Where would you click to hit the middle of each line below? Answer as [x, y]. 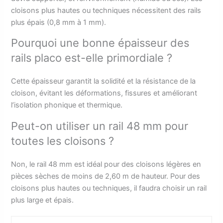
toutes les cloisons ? [63, 141]
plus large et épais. [43, 200]
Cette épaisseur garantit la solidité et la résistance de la [104, 81]
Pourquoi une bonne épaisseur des [100, 43]
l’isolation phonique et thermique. [67, 105]
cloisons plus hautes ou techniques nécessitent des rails [106, 10]
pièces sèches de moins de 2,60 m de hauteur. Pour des [106, 176]
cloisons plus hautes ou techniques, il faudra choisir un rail [109, 188]
